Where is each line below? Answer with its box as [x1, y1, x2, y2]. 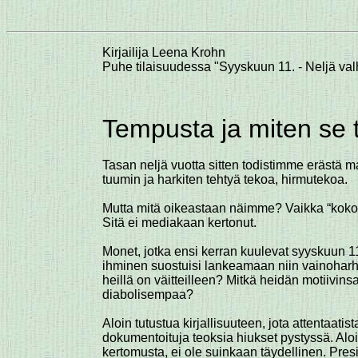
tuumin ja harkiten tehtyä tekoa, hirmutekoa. [102, 173, 348, 186]
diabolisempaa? [102, 288, 193, 301]
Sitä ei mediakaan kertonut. [102, 216, 257, 229]
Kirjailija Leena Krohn [102, 46, 225, 59]
